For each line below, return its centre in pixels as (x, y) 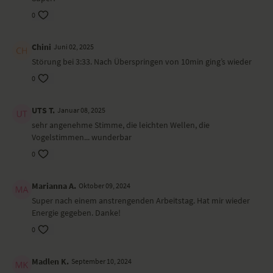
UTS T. (43, 110)
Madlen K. (50, 261)
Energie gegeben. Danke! (76, 213)
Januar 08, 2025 (81, 110)
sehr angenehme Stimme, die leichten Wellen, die (121, 125)
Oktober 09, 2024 (105, 186)
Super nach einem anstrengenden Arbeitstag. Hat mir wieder (141, 200)
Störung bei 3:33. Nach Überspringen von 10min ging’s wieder (142, 62)
